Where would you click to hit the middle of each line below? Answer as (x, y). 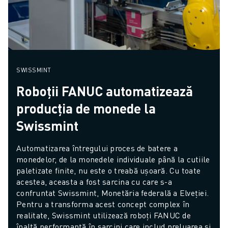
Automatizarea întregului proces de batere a (97, 148)
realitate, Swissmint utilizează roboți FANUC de (104, 215)
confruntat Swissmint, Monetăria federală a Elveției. (112, 193)
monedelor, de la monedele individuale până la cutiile (113, 159)
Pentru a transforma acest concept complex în (103, 204)
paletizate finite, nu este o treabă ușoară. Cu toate (108, 170)
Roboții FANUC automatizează (105, 91)
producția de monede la (86, 108)
